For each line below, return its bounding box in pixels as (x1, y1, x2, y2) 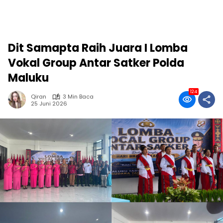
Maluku (8, 70, 49, 86)
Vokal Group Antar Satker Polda (8, 55, 184, 71)
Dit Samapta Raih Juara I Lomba (8, 40, 188, 56)
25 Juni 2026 (31, 99, 67, 108)
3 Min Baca (63, 93, 94, 101)
